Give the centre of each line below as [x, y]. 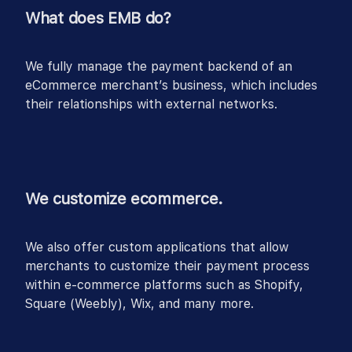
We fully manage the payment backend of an [159, 67]
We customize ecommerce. [125, 199]
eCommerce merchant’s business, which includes [171, 86]
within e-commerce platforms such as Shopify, [164, 285]
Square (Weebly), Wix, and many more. [139, 304]
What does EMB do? [98, 18]
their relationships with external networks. [151, 104]
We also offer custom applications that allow [157, 247]
